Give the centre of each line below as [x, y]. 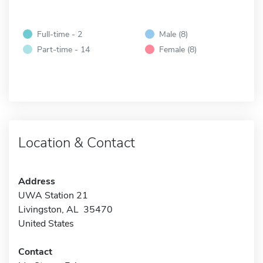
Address [37, 181]
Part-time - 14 [63, 49]
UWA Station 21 [53, 195]
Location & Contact [77, 142]
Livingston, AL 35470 [65, 209]
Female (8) [178, 49]
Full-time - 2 [60, 34]
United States [46, 223]
